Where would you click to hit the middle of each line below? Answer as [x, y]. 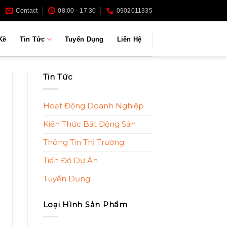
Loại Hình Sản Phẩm [85, 205]
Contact [27, 10]
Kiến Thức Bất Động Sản [89, 124]
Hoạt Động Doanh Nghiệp [93, 106]
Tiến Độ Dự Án [70, 160]
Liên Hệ [129, 39]
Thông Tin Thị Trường [83, 142]
